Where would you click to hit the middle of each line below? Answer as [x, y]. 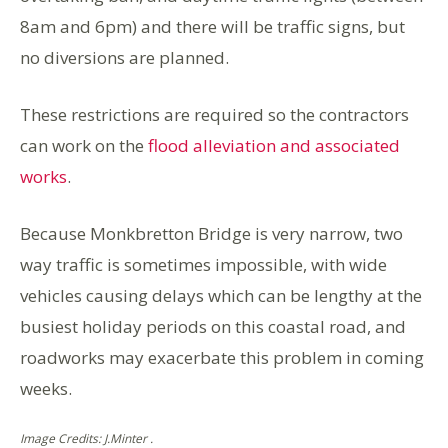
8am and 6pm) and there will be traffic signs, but [212, 26]
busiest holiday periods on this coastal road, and [213, 326]
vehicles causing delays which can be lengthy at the [221, 295]
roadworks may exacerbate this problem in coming [222, 357]
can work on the [84, 145]
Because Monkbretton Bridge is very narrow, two [211, 233]
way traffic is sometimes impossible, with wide [203, 264]
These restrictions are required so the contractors [214, 114]
